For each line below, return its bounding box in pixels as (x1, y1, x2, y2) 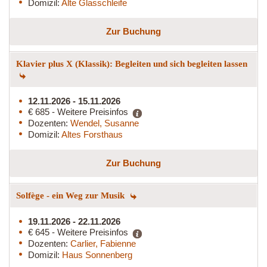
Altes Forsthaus (61, 129, 123, 139)
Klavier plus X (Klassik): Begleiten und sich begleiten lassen (16, 58, 247, 69)
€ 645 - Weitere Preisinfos (28, 226, 128, 237)
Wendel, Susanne (70, 117, 139, 128)
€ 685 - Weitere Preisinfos (28, 106, 128, 117)
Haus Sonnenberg (62, 249, 132, 260)
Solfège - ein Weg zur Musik (16, 190, 127, 200)
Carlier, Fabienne (70, 238, 136, 249)
